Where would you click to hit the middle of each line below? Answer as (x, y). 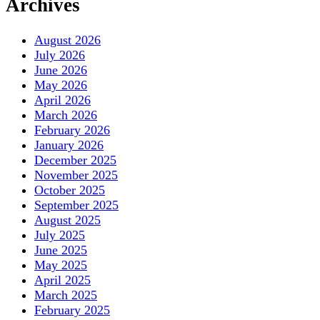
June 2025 (61, 250)
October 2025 (70, 190)
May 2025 (61, 265)
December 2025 (75, 160)
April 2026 (62, 100)
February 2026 (72, 130)
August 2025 (67, 220)
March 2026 (66, 115)
